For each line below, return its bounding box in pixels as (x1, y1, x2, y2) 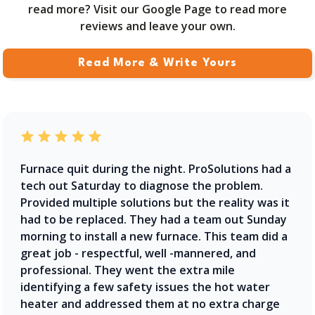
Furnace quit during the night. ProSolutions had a (20, 160, 291, 176)
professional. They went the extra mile (20, 262, 235, 278)
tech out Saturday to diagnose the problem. (20, 177, 263, 193)
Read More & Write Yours (78, 57, 237, 69)
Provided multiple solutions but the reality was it (20, 194, 290, 210)
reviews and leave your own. (79, 18, 236, 34)
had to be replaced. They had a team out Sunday (20, 211, 287, 227)
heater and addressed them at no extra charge (20, 295, 280, 311)
